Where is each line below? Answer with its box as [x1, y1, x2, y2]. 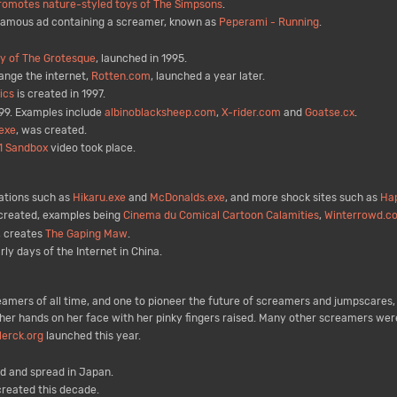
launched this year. [43, 330, 141, 343]
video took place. [47, 141, 136, 154]
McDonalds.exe [149, 191, 225, 205]
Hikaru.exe [72, 191, 126, 205]
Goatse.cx [304, 105, 354, 119]
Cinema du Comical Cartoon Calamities [122, 209, 319, 222]
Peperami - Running [218, 16, 319, 29]
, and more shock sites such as [224, 191, 380, 205]
